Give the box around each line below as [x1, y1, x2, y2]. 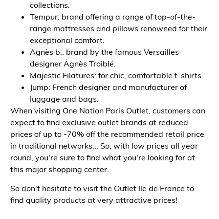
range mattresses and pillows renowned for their [29, 23, 207, 34]
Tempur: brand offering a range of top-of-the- [29, 12, 196, 22]
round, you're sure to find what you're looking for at [10, 153, 195, 163]
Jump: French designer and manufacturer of [29, 82, 187, 92]
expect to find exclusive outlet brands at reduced [10, 117, 188, 128]
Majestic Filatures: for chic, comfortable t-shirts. [29, 70, 205, 81]
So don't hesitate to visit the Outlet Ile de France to [10, 183, 194, 193]
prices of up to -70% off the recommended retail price [10, 129, 204, 139]
